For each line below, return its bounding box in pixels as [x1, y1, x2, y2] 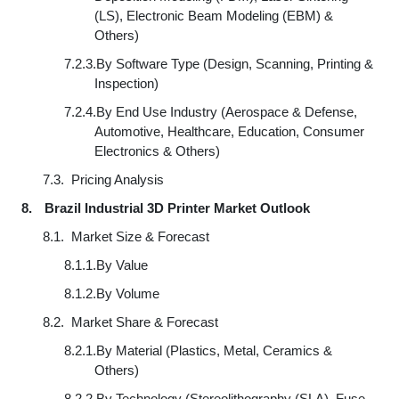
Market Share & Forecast [71, 314, 218, 330]
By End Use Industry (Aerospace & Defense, [96, 104, 357, 119]
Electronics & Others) [94, 143, 220, 159]
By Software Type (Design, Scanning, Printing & [96, 56, 373, 71]
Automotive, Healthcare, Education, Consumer [94, 124, 364, 139]
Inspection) [94, 76, 159, 91]
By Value [96, 257, 148, 273]
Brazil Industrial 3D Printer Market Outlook [45, 200, 310, 216]
